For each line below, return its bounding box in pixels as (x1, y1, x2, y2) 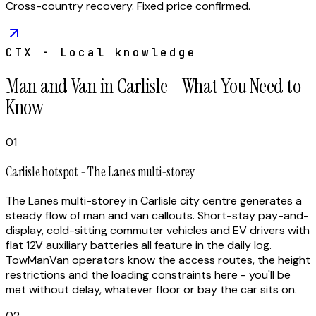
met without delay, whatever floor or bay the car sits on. (6, 282, 297, 298)
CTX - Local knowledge (6, 44, 197, 60)
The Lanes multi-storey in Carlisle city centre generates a (6, 193, 302, 209)
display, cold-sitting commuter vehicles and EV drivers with (6, 223, 310, 238)
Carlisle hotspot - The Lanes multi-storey (6, 162, 195, 181)
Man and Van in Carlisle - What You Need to (6, 73, 301, 99)
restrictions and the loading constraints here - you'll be (6, 267, 291, 283)
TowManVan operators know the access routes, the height (6, 253, 310, 268)
